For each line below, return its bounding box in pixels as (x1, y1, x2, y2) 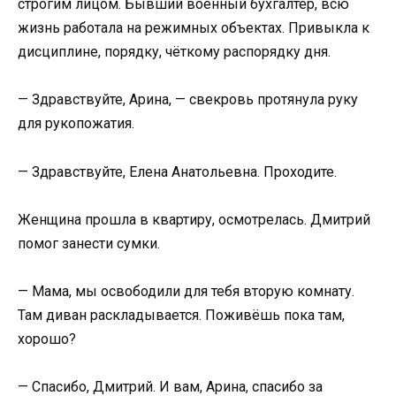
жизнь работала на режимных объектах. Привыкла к (18, 19, 369, 37)
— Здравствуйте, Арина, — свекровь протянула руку (18, 91, 358, 109)
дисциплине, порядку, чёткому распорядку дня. (18, 43, 331, 61)
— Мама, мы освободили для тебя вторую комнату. (18, 282, 354, 300)
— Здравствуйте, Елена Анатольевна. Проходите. (18, 163, 337, 180)
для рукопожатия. (18, 115, 134, 133)
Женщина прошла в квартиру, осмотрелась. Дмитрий (18, 210, 370, 228)
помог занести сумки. (18, 234, 160, 252)
